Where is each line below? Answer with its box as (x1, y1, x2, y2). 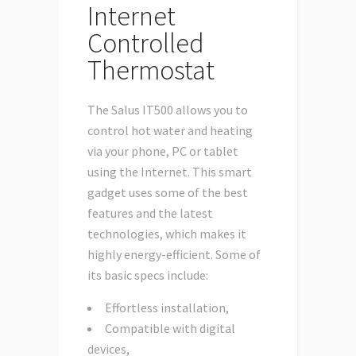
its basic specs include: (87, 267, 208, 284)
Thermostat (87, 53, 215, 87)
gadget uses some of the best (87, 184, 248, 201)
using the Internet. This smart (87, 164, 252, 180)
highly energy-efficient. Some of (87, 246, 261, 263)
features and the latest (87, 205, 213, 222)
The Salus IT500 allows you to (87, 102, 248, 118)
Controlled (87, 26, 204, 60)
